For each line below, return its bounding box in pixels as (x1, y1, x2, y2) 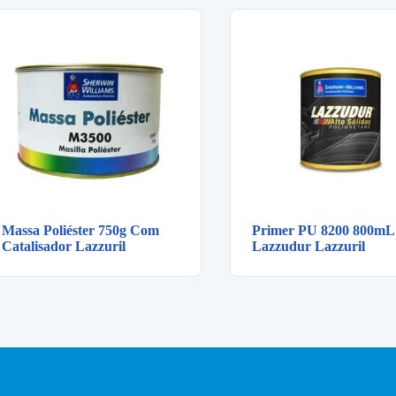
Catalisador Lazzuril (2, 239, 126, 255)
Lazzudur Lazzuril (252, 239, 365, 255)
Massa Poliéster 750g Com (2, 223, 159, 239)
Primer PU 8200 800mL (252, 223, 394, 239)
